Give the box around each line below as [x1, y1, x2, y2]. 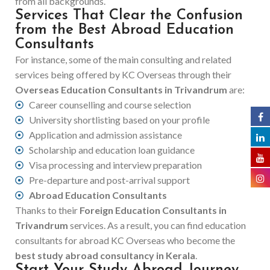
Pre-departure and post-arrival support [28, 174, 190, 186]
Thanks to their [15, 204, 80, 216]
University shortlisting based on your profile [28, 114, 210, 125]
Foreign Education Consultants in [80, 204, 227, 216]
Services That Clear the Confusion [15, 8, 243, 23]
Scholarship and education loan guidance [28, 144, 195, 155]
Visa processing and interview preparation [28, 159, 202, 171]
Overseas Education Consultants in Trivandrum [15, 84, 227, 95]
